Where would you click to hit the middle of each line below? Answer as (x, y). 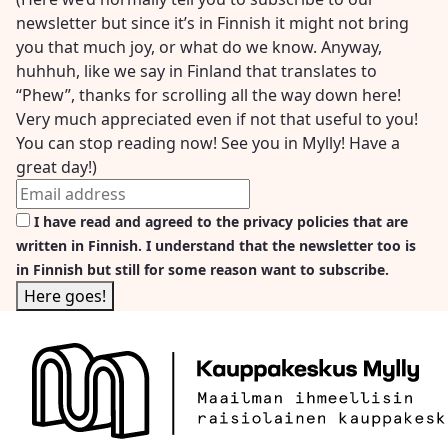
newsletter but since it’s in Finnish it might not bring (212, 23)
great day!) (56, 167)
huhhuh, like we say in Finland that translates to (196, 71)
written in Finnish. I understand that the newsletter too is (216, 246)
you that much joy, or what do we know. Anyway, (199, 47)
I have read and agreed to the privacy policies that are (221, 222)
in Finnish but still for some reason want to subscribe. (202, 270)
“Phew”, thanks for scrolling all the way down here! (208, 95)
